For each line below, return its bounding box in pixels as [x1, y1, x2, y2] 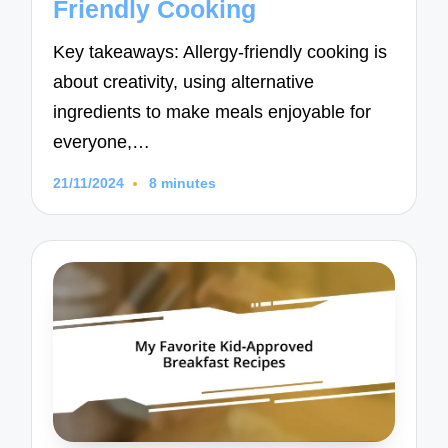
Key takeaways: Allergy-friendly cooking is [53, 41, 388, 62]
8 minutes [148, 175, 216, 191]
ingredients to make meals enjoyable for [53, 101, 372, 122]
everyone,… [53, 131, 151, 152]
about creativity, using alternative [53, 71, 315, 92]
